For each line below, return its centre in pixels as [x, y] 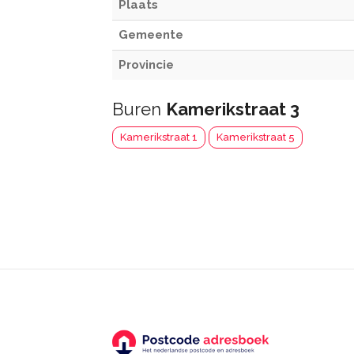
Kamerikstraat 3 [233, 109]
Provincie [146, 65]
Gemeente [151, 35]
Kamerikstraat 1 [159, 137]
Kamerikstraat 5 [256, 137]
